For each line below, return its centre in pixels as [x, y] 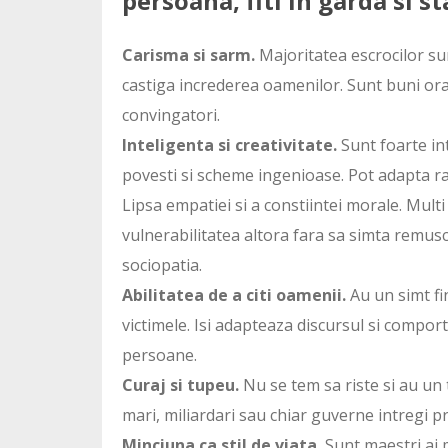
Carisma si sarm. [188, 54]
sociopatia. [162, 264]
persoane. [159, 354]
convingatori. [171, 114]
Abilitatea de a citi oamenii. [234, 294]
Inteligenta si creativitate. [231, 144]
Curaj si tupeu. [182, 384]
